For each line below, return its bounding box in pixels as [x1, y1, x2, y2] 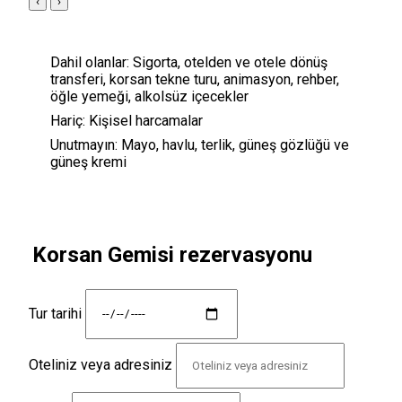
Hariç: [50, 111, 85, 129]
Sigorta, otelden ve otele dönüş [133, 53, 328, 71]
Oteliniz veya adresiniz [29, 355, 176, 373]
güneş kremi [50, 153, 127, 170]
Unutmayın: [50, 135, 118, 153]
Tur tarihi [29, 304, 82, 322]
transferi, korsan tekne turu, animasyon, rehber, [50, 70, 339, 88]
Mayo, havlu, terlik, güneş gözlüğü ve [121, 135, 349, 153]
